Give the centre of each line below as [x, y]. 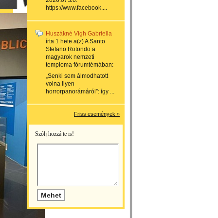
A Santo [95, 41]
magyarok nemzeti [70, 57]
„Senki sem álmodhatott [77, 76]
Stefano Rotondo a [71, 49]
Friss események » [97, 114]
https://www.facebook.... [76, 8]
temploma [59, 65]
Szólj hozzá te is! [54, 134]
